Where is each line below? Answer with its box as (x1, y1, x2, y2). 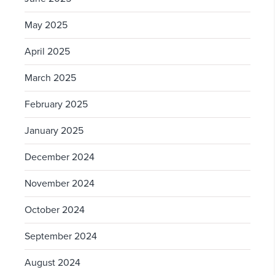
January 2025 (25, 125, 83, 137)
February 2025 (25, 98, 88, 111)
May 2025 (25, 19, 68, 32)
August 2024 (25, 257, 80, 269)
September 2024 (25, 230, 97, 243)
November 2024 (25, 177, 95, 190)
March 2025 (25, 72, 76, 85)
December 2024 (25, 151, 95, 164)
